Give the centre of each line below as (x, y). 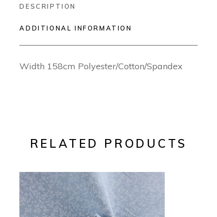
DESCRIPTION (48, 6)
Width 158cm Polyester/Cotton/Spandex (101, 66)
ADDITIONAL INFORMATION (76, 28)
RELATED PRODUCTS (108, 143)
